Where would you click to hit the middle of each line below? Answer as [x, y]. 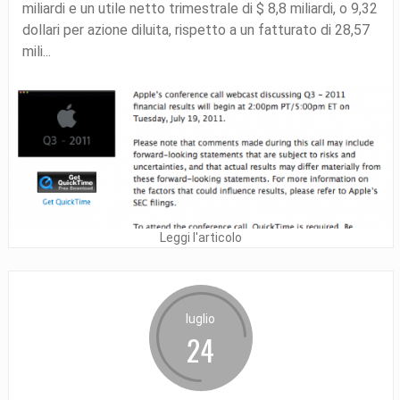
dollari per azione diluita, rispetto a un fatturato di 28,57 [196, 29]
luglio [201, 319]
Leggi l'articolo [200, 238]
